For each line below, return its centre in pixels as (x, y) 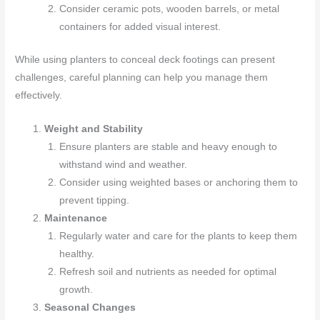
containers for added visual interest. (140, 27)
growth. (76, 289)
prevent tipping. (94, 200)
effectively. (39, 95)
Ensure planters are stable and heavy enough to (168, 146)
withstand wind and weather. (123, 164)
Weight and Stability (94, 129)
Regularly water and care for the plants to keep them (178, 236)
